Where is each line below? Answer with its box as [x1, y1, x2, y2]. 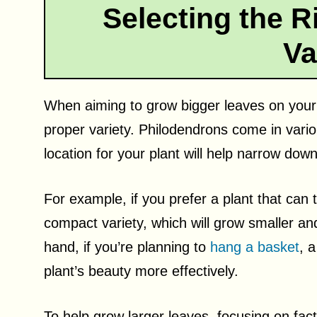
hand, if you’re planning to [44, 238, 210, 255]
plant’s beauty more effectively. [44, 263, 238, 279]
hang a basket [210, 238, 299, 255]
